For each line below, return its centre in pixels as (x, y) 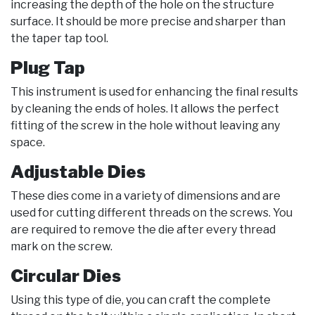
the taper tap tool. (59, 39)
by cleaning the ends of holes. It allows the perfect (145, 109)
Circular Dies (66, 276)
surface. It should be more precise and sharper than (148, 22)
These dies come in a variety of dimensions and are (146, 196)
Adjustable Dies (78, 172)
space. (28, 143)
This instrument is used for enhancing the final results (154, 92)
